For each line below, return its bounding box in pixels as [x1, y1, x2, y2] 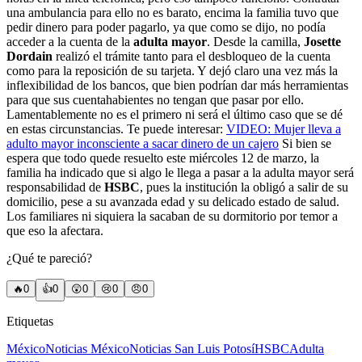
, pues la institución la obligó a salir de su [140, 179, 348, 194]
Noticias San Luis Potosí [129, 341, 255, 356]
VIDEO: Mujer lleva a [226, 121, 341, 136]
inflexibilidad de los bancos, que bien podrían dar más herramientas [6, 78, 348, 92]
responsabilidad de [6, 179, 104, 194]
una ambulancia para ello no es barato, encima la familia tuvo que [6, 5, 339, 19]
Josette [304, 34, 341, 48]
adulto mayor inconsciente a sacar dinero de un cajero [6, 136, 279, 150]
